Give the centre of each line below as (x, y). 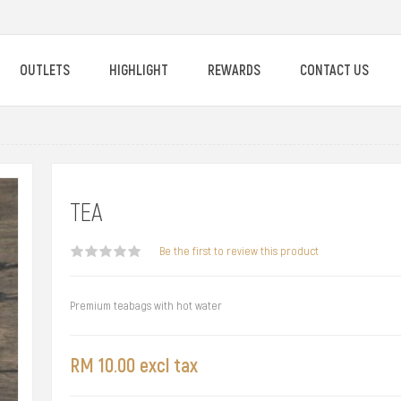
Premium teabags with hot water (145, 306)
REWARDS (234, 70)
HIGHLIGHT (139, 70)
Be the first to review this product (239, 251)
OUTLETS (45, 70)
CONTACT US (334, 70)
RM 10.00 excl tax (133, 366)
